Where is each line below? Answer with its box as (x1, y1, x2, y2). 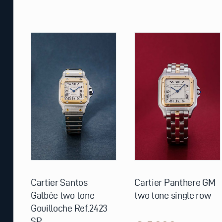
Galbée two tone (30, 190, 95, 201)
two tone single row (134, 190, 211, 201)
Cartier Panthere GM (134, 177, 216, 188)
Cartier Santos (30, 177, 88, 188)
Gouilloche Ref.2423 (30, 203, 108, 214)
